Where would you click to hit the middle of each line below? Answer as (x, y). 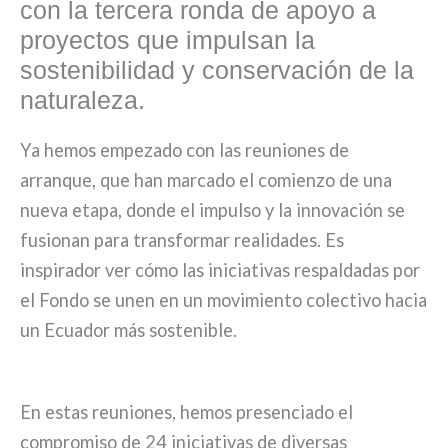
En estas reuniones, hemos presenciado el (186, 411)
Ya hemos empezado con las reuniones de (184, 150)
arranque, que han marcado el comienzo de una (205, 180)
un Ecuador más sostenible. (128, 330)
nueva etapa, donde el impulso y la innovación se (212, 210)
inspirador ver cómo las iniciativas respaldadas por (219, 270)
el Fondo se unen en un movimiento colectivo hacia (223, 300)
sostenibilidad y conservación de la (216, 70)
